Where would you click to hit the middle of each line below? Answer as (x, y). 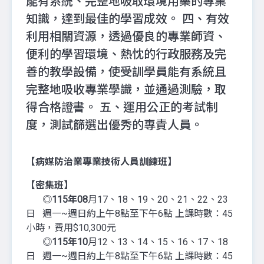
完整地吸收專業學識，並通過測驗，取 (126, 90)
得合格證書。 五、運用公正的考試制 (122, 107)
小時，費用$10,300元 (71, 228)
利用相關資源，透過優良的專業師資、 (126, 37)
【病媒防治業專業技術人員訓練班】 (119, 162)
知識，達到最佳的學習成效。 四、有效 (128, 19)
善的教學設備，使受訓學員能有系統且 (126, 72)
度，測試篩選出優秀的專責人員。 (115, 125)
